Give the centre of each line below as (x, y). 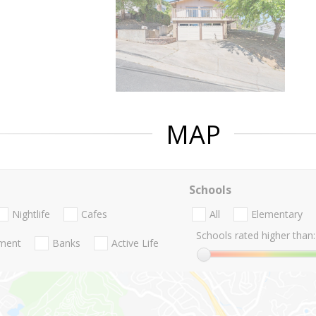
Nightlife (31, 214)
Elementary (276, 214)
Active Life (135, 243)
